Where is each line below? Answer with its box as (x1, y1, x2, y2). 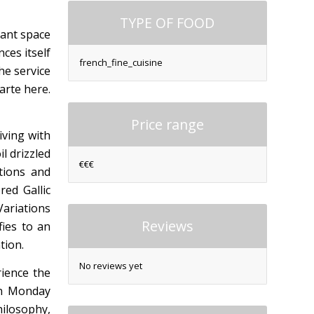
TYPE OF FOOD (120, 13, 215, 32)
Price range (130, 114, 204, 134)
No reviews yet (78, 259, 142, 272)
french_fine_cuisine (78, 55, 163, 69)
